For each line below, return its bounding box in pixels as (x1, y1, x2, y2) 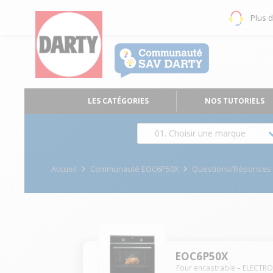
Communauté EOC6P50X (90, 163, 179, 174)
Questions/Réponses (192, 163, 272, 174)
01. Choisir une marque (155, 127, 246, 139)
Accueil (51, 163, 77, 174)
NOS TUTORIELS (205, 96, 265, 106)
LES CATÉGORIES (87, 96, 149, 106)
